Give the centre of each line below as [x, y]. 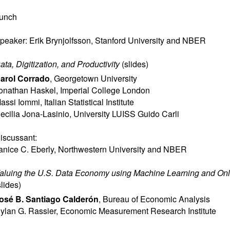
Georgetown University [95, 78]
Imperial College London [105, 90]
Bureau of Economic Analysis [156, 199]
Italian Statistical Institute [89, 102]
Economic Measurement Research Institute [138, 211]
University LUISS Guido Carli [126, 114]
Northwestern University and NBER [122, 149]
